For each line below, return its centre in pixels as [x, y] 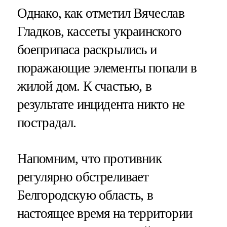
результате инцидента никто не [101, 105]
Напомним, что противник [89, 159]
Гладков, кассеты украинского [99, 32]
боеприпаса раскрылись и [87, 50]
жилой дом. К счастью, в [84, 86]
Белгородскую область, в [85, 195]
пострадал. [47, 123]
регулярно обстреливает [83, 177]
